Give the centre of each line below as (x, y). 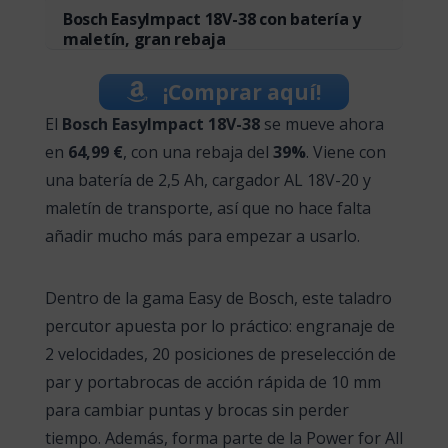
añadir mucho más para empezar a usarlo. (202, 235)
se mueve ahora (321, 123)
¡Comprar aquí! (240, 91)
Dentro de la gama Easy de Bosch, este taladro (218, 298)
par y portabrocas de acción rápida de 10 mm (212, 382)
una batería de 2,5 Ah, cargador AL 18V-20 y (207, 179)
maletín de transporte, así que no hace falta (207, 207)
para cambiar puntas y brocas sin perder (196, 410)
